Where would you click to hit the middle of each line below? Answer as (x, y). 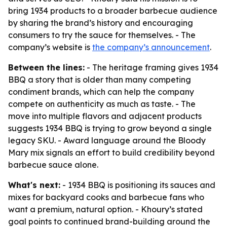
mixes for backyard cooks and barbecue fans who (106, 197)
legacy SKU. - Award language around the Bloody (107, 140)
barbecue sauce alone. (53, 165)
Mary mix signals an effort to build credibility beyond (111, 153)
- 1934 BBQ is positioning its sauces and (138, 185)
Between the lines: (46, 67)
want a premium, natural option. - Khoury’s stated (105, 209)
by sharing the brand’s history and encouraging (101, 23)
